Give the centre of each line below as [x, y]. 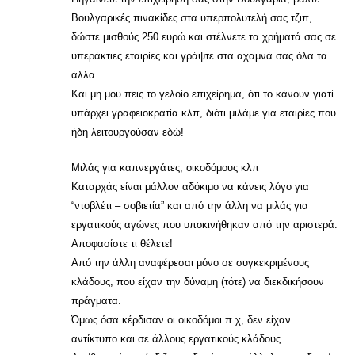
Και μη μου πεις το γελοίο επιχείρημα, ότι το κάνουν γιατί [202, 94]
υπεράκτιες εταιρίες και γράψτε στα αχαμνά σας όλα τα [199, 56]
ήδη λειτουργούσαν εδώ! [128, 132]
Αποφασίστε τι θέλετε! [122, 244]
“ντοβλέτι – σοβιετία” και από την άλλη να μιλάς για [190, 206]
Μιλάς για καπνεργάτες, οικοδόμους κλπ [165, 168]
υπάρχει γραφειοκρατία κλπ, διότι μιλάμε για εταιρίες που [204, 113]
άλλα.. [86, 75]
